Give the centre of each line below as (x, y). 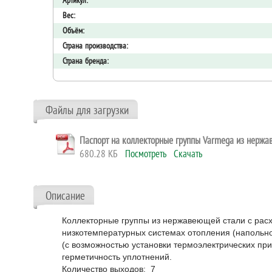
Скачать (188, 154)
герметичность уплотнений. (117, 257)
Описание (65, 195)
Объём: (73, 30)
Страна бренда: (86, 61)
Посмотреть (146, 154)
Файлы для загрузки (87, 110)
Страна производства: (95, 46)
